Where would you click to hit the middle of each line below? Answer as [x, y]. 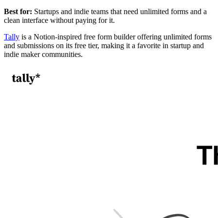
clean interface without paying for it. [59, 20]
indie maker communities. [43, 54]
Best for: [18, 11]
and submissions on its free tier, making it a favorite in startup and [104, 45]
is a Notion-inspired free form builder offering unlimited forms [116, 36]
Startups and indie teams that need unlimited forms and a [119, 11]
